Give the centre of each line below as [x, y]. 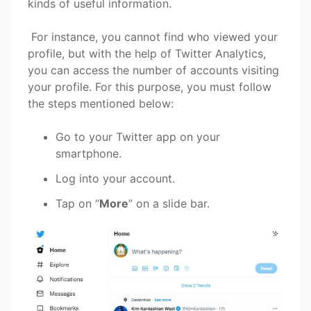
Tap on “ [77, 203]
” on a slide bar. [169, 203]
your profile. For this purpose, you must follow [150, 86]
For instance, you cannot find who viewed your [153, 36]
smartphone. [89, 153]
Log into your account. [115, 178]
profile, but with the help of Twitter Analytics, [147, 53]
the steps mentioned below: [101, 103]
